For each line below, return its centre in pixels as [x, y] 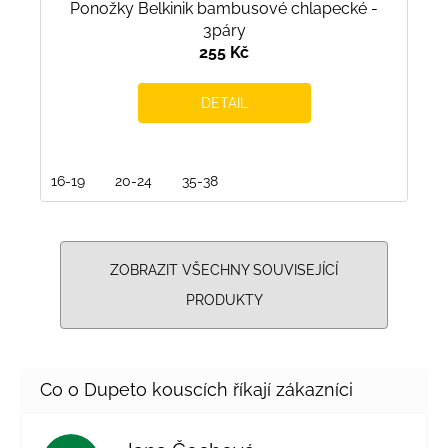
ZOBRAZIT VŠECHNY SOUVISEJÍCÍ [224, 270]
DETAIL [224, 103]
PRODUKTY [224, 300]
